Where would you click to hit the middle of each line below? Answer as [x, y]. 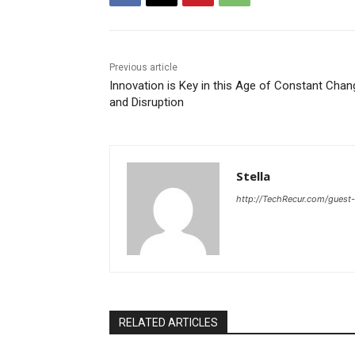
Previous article [143, 68]
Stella [253, 176]
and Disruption [147, 103]
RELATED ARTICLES [168, 323]
